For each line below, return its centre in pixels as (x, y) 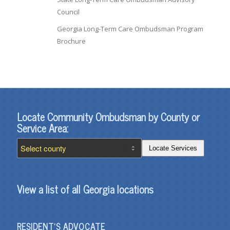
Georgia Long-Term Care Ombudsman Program (130, 29)
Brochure (72, 41)
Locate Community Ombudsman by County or (109, 117)
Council (69, 12)
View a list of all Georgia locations (85, 189)
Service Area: (43, 128)
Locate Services (173, 148)
